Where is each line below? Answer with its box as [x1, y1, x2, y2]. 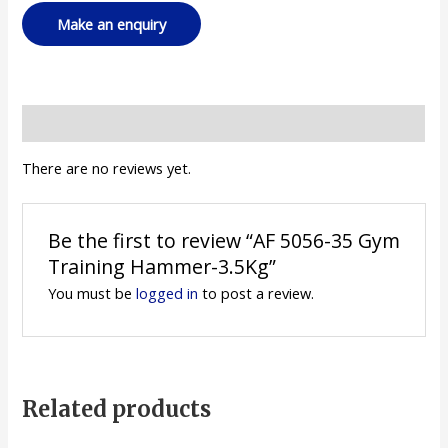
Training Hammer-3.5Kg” [47, 253, 276, 281]
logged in [135, 283, 198, 304]
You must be [47, 283, 136, 304]
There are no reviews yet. [22, 157, 192, 178]
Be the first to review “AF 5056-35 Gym [47, 227, 400, 255]
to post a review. [197, 283, 314, 304]
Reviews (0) [22, 112, 98, 133]
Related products [22, 395, 212, 424]
